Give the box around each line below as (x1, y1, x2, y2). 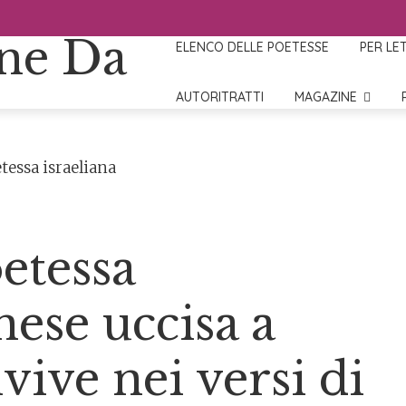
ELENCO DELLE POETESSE (176, 39, 330, 55)
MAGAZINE (295, 89, 358, 105)
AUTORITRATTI (176, 89, 265, 105)
